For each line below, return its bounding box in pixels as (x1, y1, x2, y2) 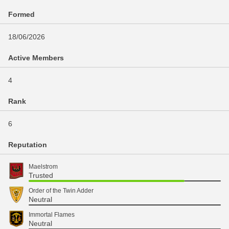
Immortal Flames (29, 211, 75, 218)
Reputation (8, 141, 47, 149)
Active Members (8, 54, 64, 62)
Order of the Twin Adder (29, 187, 94, 194)
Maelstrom (29, 163, 58, 170)
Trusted (29, 171, 53, 179)
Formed (8, 10, 35, 18)
